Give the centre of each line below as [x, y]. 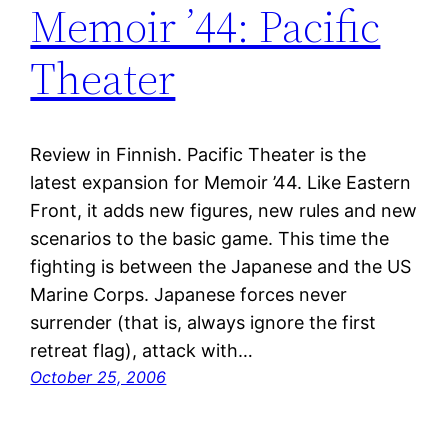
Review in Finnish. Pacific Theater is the [198, 155]
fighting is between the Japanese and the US [221, 267]
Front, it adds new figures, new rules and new [224, 211]
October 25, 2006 [98, 377]
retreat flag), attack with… [142, 351]
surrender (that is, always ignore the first [203, 323]
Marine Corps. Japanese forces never [189, 295]
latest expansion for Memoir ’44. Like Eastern [221, 183]
